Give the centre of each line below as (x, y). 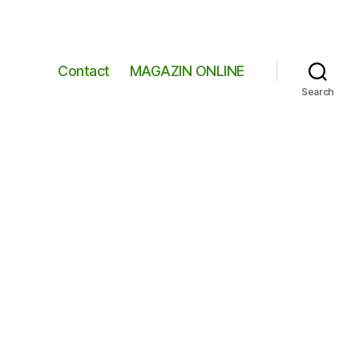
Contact (84, 71)
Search (318, 92)
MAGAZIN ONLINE (187, 71)
